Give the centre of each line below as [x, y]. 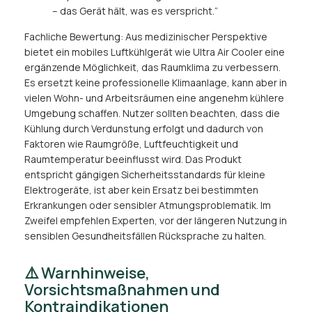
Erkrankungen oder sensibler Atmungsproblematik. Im [148, 205]
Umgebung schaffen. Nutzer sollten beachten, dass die [152, 114]
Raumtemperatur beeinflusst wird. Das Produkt [133, 159]
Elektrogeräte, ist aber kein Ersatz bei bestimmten [141, 190]
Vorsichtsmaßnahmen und [122, 290]
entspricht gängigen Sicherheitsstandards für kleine [145, 175]
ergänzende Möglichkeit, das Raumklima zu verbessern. [153, 68]
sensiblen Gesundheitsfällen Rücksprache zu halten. [145, 236]
